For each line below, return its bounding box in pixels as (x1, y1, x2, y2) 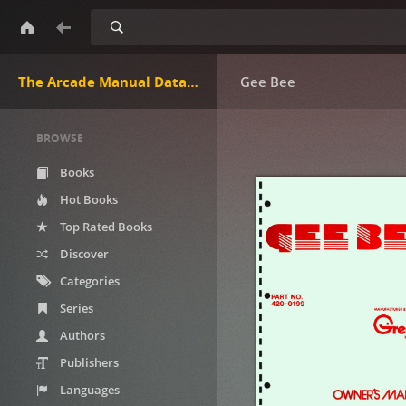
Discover (57, 246, 109, 262)
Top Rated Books (57, 218, 152, 235)
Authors (57, 327, 105, 343)
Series (57, 300, 93, 316)
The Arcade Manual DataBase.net (187, 72, 198, 91)
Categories (57, 273, 120, 289)
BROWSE (36, 130, 83, 146)
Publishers (57, 354, 119, 371)
